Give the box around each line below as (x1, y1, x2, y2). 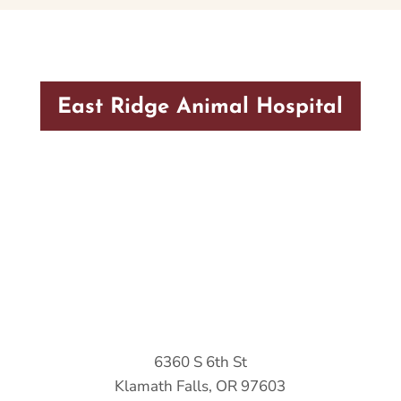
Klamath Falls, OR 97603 (115, 376, 286, 397)
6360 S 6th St (153, 352, 247, 373)
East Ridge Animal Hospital (57, 97, 344, 119)
